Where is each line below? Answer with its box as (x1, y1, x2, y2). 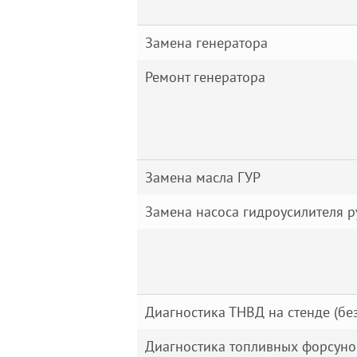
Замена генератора (145, 33, 268, 52)
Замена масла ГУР (145, 168, 261, 186)
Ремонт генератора (145, 68, 265, 86)
